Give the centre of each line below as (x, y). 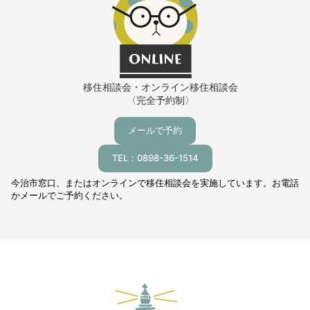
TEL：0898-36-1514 (155, 158)
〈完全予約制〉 (160, 100)
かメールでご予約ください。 (70, 196)
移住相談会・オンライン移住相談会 (160, 87)
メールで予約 (155, 130)
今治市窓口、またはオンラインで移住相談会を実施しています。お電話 (155, 183)
